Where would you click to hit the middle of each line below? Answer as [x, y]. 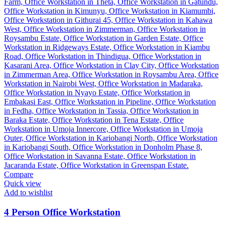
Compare [19, 174]
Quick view [23, 183]
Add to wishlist [28, 192]
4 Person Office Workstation [62, 212]
